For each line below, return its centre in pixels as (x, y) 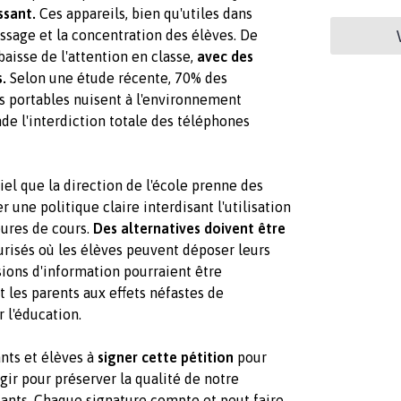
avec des (225, 56)
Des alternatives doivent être (189, 228)
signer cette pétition (166, 357)
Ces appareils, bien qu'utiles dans (144, 13)
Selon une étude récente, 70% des (117, 77)
